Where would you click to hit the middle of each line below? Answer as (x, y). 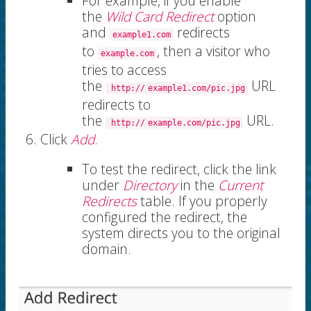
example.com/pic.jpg (194, 123)
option (235, 17)
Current (241, 185)
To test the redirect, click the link (179, 169)
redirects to (116, 105)
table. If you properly (202, 201)
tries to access (124, 70)
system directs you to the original (181, 233)
